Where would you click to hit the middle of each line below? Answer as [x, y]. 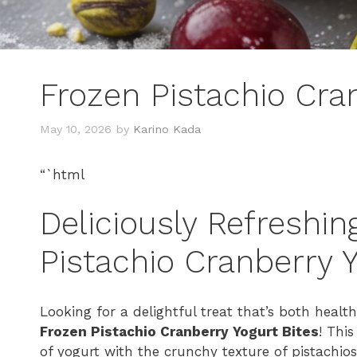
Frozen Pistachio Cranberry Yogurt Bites [179, 331]
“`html [62, 174]
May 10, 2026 [76, 129]
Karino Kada [167, 129]
